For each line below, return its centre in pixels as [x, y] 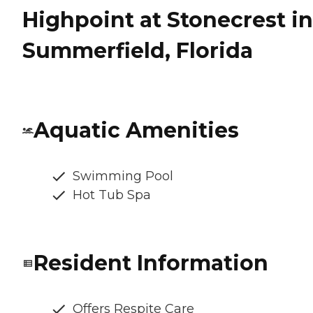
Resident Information [151, 263]
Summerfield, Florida [138, 50]
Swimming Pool [123, 176]
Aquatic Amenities [136, 131]
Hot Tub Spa [112, 195]
